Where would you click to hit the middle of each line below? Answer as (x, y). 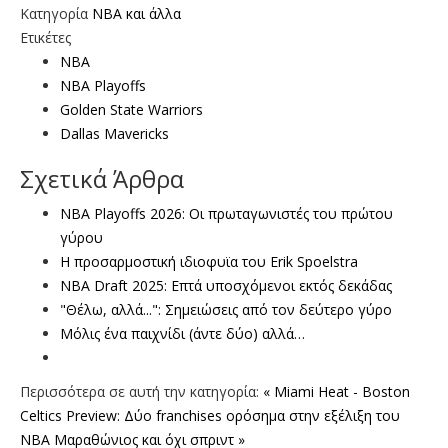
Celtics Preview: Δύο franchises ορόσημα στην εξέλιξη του (210, 415)
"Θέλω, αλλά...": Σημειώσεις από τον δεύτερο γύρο (226, 309)
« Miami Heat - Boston (336, 391)
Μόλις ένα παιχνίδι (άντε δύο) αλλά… (182, 333)
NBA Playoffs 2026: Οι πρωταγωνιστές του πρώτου (226, 213)
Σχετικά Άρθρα (102, 178)
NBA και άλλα (136, 13)
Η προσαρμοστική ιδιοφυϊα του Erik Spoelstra (209, 261)
